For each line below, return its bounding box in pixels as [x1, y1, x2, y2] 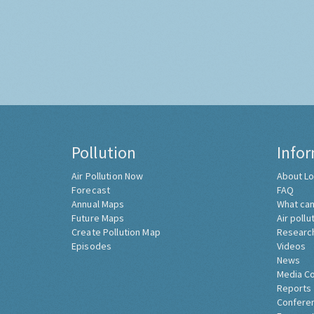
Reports [276, 282, 312, 295]
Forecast [71, 184, 111, 197]
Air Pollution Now [71, 170, 144, 183]
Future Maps [71, 212, 125, 225]
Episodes [71, 240, 112, 253]
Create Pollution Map [71, 226, 161, 239]
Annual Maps [71, 198, 125, 211]
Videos [276, 240, 306, 253]
